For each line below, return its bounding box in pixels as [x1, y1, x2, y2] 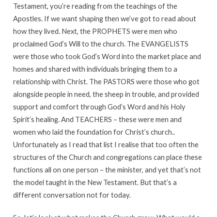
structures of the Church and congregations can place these [13, 152, 202, 161]
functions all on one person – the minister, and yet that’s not [13, 165, 201, 174]
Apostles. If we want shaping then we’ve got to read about [13, 14, 196, 23]
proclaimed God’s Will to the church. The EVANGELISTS [13, 39, 188, 48]
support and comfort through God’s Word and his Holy [13, 102, 186, 111]
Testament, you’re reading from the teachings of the [13, 1, 177, 10]
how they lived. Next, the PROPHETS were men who [13, 26, 177, 35]
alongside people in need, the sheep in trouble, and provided [13, 89, 199, 98]
